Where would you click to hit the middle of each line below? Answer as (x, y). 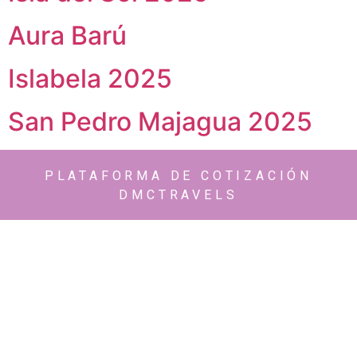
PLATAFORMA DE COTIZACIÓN (178, 175)
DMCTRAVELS (178, 194)
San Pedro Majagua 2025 (160, 121)
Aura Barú (67, 35)
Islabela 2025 (90, 78)
